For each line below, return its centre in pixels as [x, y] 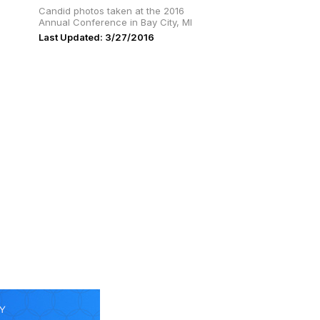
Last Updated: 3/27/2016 [96, 37]
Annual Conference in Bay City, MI [115, 22]
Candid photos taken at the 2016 [111, 11]
